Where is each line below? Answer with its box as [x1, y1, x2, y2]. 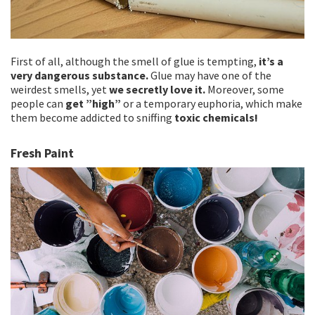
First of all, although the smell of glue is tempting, [11, 53, 259, 68]
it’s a [259, 53, 283, 68]
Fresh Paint [11, 144, 74, 161]
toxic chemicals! [172, 110, 258, 124]
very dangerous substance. [11, 67, 148, 82]
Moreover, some [207, 82, 284, 96]
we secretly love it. [109, 82, 207, 96]
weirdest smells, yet [11, 82, 109, 96]
